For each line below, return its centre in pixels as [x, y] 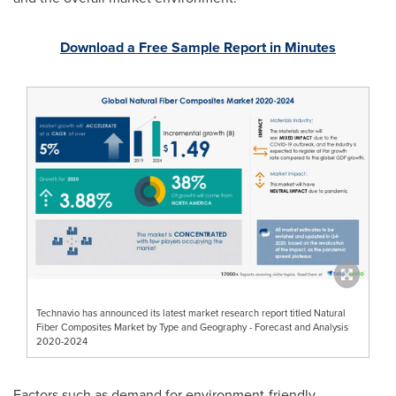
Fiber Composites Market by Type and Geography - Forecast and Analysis [192, 327]
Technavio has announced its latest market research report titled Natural [191, 312]
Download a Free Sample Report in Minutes [198, 47]
